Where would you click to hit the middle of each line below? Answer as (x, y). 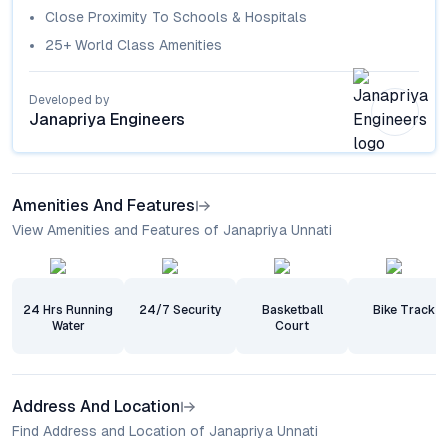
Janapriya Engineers (107, 119)
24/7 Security (180, 310)
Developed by (69, 100)
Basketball (292, 310)
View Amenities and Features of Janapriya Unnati (172, 230)
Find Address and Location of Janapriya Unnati (165, 431)
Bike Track (404, 310)
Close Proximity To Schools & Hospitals (176, 17)
